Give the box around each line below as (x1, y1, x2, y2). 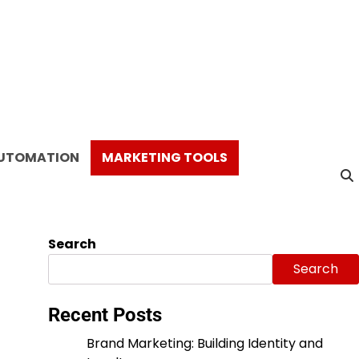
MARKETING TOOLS (102, 148, 228, 167)
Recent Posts (47, 304, 162, 326)
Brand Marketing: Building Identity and (86, 334, 323, 353)
